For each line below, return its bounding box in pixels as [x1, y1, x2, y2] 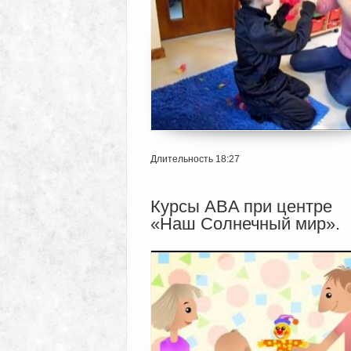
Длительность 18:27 [150, 153, 240, 165]
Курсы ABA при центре [150, 196, 332, 216]
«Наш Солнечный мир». [150, 213, 340, 233]
